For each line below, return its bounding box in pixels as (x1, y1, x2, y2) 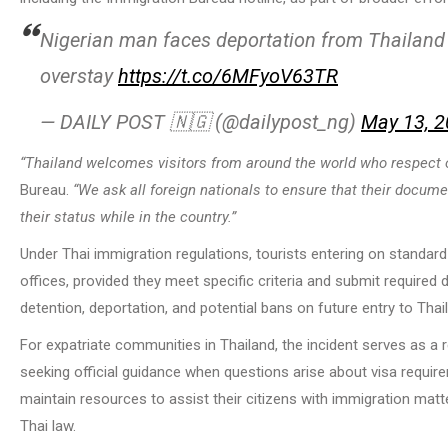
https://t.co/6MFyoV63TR (118, 63, 338, 88)
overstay (40, 63, 118, 88)
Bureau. (20, 180, 73, 199)
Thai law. (20, 416, 76, 435)
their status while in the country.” (20, 207, 236, 226)
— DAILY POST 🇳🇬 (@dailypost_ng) (40, 109, 361, 134)
